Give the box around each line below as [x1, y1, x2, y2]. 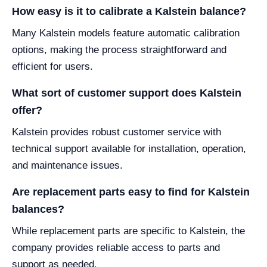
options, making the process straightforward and [12, 44, 226, 56]
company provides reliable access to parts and [12, 242, 220, 254]
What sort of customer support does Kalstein [12, 87, 241, 100]
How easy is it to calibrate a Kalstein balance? [12, 5, 246, 18]
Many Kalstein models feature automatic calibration [12, 27, 240, 39]
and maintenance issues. [12, 160, 123, 172]
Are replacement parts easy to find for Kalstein [12, 186, 250, 198]
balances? [12, 203, 64, 216]
